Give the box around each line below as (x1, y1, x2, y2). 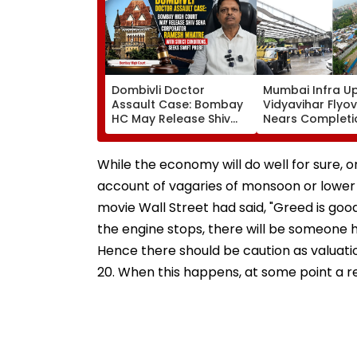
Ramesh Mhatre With (112, 139, 232, 155)
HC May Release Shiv (112, 110, 230, 127)
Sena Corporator (112, 124, 211, 141)
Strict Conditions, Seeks (112, 153, 247, 170)
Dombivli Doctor (112, 81, 205, 98)
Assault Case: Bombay (112, 96, 243, 112)
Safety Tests (263, 153, 335, 170)
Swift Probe (112, 167, 177, 184)
